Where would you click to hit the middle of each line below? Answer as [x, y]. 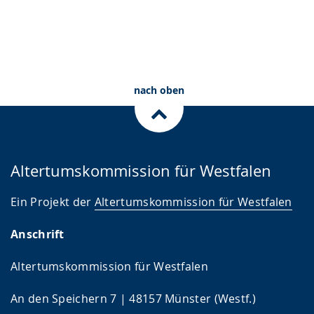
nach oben [159, 90]
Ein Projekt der [53, 202]
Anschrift [37, 234]
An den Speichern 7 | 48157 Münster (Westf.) [133, 299]
